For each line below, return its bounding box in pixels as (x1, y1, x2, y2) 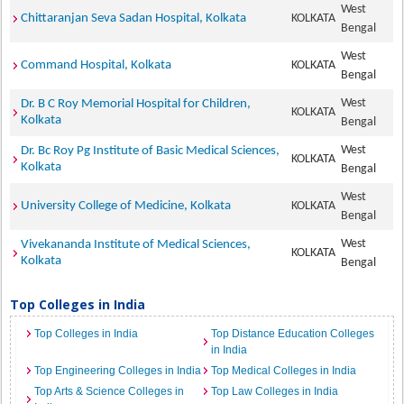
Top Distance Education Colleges (211, 327, 374, 340)
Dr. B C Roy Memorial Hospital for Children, (21, 97, 252, 111)
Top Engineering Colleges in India (34, 364, 202, 377)
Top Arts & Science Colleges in (34, 385, 185, 398)
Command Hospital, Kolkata (21, 59, 172, 72)
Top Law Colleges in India (211, 385, 338, 398)
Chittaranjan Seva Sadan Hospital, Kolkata (21, 12, 247, 25)
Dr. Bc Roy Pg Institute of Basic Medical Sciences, (21, 144, 280, 158)
